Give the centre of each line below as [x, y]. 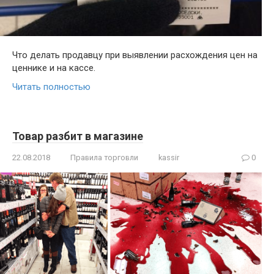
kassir [169, 157]
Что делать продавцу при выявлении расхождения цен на [135, 55]
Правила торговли [104, 157]
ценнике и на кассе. [54, 68]
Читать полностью [51, 87]
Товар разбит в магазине [78, 136]
